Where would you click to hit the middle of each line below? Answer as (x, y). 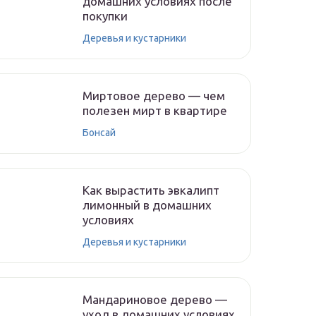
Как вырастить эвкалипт (151, 190)
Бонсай (99, 133)
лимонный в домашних (147, 205)
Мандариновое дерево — (155, 299)
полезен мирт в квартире (155, 110)
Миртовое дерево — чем (154, 96)
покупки (105, 16)
